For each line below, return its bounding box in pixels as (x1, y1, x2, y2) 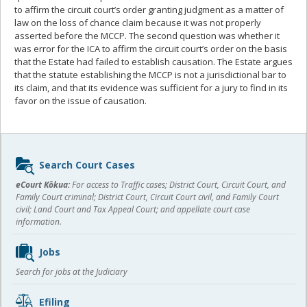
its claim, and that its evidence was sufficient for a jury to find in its (14, 81, 288, 94)
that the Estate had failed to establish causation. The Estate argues (14, 55, 293, 68)
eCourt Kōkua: (16, 178, 70, 191)
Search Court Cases (39, 158, 135, 171)
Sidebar (11, 147, 54, 164)
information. (16, 215, 62, 228)
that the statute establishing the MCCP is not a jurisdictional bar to (14, 68, 286, 81)
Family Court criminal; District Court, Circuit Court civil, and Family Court (16, 191, 279, 203)
